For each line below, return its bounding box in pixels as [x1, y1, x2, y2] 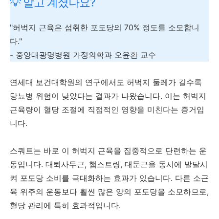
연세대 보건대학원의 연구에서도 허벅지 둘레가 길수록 [10, 77, 202, 88]
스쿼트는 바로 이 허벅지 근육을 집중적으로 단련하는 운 [10, 146, 207, 156]
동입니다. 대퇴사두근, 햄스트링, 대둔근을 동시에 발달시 [10, 159, 208, 170]
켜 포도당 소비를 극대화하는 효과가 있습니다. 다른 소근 [10, 173, 209, 183]
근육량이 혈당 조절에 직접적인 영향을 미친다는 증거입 [10, 105, 204, 115]
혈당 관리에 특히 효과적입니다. [10, 200, 121, 211]
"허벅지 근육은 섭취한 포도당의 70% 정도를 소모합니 [10, 22, 199, 33]
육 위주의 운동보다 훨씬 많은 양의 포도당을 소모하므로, [10, 187, 209, 197]
